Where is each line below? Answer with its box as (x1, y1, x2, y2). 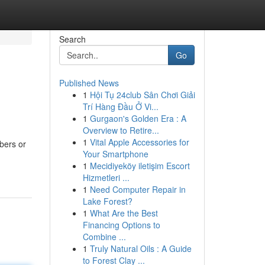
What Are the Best (89, 207, 158, 219)
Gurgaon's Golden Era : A (89, 112, 186, 124)
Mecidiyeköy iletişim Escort (89, 160, 190, 172)
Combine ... (82, 231, 126, 243)
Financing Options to (82, 219, 160, 231)
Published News (59, 77, 119, 89)
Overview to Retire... (82, 124, 159, 136)
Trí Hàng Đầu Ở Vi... (82, 101, 159, 112)
